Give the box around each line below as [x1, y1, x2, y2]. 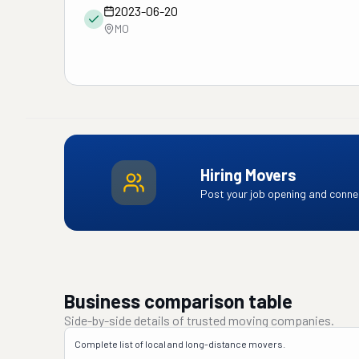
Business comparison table [64, 289, 292, 313]
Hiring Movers [200, 165, 296, 184]
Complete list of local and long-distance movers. [75, 338, 285, 349]
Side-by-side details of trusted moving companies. [64, 313, 334, 328]
